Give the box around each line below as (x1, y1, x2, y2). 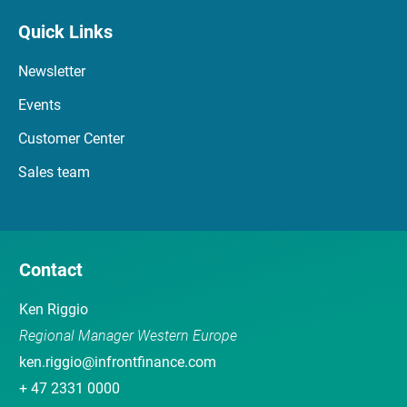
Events (18, 96, 61, 114)
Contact (19, 259, 83, 281)
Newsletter (18, 63, 85, 80)
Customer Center (18, 130, 124, 147)
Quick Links (18, 21, 113, 43)
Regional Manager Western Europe (19, 327, 237, 344)
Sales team (18, 164, 90, 181)
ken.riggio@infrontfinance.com (19, 353, 216, 371)
